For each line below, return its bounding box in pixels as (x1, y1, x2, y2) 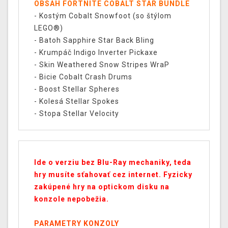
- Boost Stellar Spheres (34, 85, 120, 94)
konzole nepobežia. (34, 195, 109, 204)
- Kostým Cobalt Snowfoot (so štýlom (34, 12, 172, 20)
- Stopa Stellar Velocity (34, 109, 119, 118)
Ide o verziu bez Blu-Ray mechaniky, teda (34, 158, 191, 167)
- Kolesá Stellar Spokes (34, 97, 119, 106)
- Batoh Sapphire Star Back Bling (34, 36, 154, 45)
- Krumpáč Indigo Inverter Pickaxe (34, 48, 158, 57)
